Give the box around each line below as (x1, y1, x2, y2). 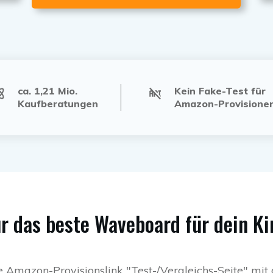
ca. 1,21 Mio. (17, 85, 77, 97)
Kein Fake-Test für (174, 85, 266, 97)
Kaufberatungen (17, 97, 98, 110)
